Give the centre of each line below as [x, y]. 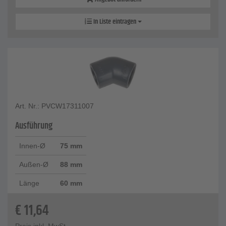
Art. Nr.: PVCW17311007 [54, 106]
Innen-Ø [32, 146]
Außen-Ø [34, 165]
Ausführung [34, 126]
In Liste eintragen [115, 22]
